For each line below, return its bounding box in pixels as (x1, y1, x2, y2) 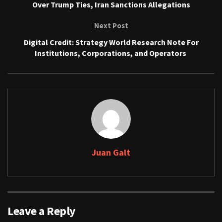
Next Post (94, 20, 128, 30)
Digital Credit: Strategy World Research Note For (23, 37, 199, 47)
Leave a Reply (7, 203, 76, 219)
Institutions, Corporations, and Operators (34, 48, 188, 58)
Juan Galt (92, 146, 130, 158)
